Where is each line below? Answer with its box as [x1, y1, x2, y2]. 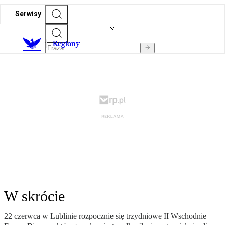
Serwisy [15, 9, 41, 18]
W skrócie [4, 188, 65, 205]
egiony [58, 39, 80, 49]
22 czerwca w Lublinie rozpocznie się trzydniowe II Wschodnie [4, 212, 206, 221]
